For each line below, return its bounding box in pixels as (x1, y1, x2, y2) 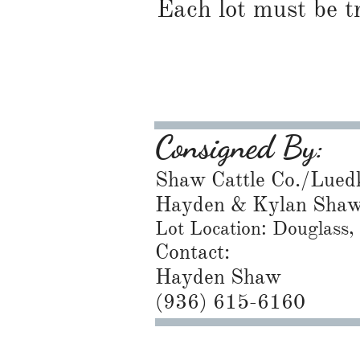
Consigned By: (155, 128, 324, 167)
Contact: (155, 239, 230, 264)
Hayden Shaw (155, 264, 281, 289)
